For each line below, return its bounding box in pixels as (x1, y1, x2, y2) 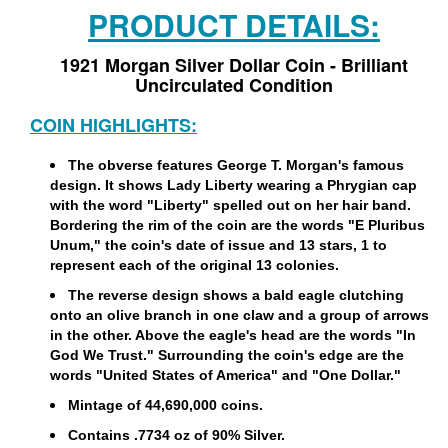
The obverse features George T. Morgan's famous (68, 157, 404, 173)
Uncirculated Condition (135, 72, 333, 98)
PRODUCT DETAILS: (88, 3, 380, 46)
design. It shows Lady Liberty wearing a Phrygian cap (50, 177, 417, 193)
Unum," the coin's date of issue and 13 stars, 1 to (50, 237, 387, 253)
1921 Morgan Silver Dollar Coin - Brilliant (60, 52, 408, 78)
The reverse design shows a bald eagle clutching (68, 287, 404, 303)
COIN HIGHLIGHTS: (30, 112, 197, 138)
